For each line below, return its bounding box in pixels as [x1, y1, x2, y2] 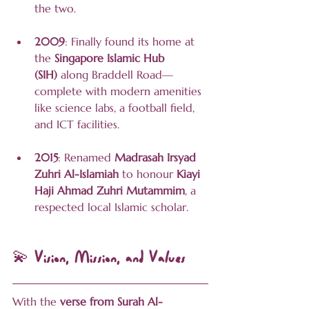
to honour [119, 167, 177, 181]
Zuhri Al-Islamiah [34, 167, 119, 181]
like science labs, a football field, [34, 101, 198, 115]
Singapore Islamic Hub [54, 51, 168, 66]
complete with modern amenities [34, 84, 205, 99]
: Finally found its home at [65, 34, 198, 49]
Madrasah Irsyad [114, 150, 199, 165]
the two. [34, 1, 76, 16]
